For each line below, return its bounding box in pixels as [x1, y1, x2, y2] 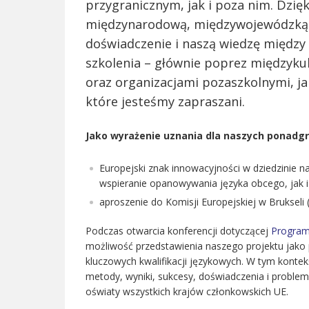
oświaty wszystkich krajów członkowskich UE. [86, 285, 288, 298]
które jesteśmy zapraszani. [86, 93, 245, 110]
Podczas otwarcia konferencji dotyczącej [86, 224, 271, 237]
